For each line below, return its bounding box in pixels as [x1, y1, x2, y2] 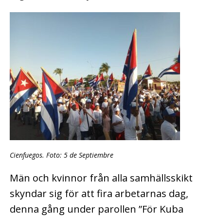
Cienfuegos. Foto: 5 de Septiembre [10, 150, 113, 160]
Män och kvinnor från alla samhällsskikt [10, 171, 193, 184]
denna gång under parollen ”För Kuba [10, 202, 183, 216]
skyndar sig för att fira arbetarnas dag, [10, 186, 188, 200]
